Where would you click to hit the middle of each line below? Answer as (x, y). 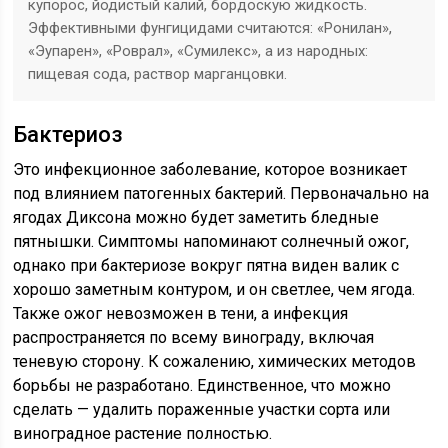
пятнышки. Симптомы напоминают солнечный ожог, (211, 241)
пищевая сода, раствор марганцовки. (158, 73)
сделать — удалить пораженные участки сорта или (202, 409)
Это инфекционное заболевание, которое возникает (210, 169)
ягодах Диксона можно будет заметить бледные (196, 217)
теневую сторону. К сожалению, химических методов (215, 361)
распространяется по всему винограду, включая (194, 337)
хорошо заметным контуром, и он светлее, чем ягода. (214, 289)
